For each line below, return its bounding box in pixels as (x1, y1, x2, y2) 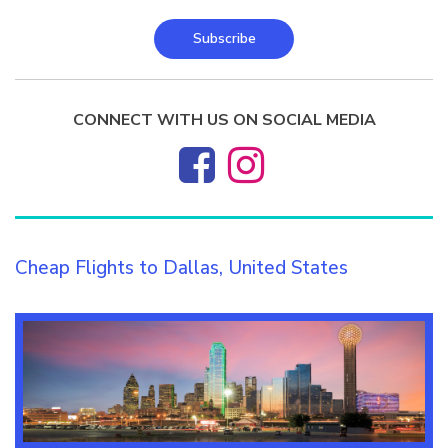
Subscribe (192, 29, 256, 48)
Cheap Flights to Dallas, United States (15, 255, 348, 281)
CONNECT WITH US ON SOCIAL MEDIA (72, 109, 376, 131)
